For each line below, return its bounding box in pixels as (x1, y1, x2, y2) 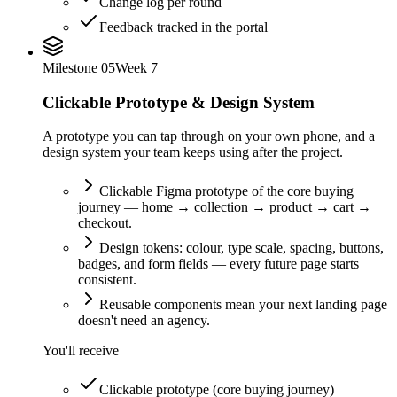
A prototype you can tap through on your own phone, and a (43, 128, 375, 144)
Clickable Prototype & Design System (43, 92, 315, 112)
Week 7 (115, 60, 158, 75)
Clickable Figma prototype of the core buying (99, 183, 354, 199)
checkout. (78, 215, 132, 231)
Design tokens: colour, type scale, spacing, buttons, (99, 240, 384, 256)
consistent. (78, 272, 136, 288)
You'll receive (43, 343, 119, 359)
